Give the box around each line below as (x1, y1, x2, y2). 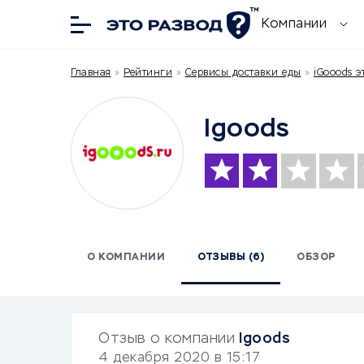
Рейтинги (123, 68, 172, 78)
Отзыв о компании (98, 331, 235, 346)
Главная (71, 68, 111, 78)
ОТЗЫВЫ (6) (197, 252, 264, 262)
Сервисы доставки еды (184, 68, 301, 78)
